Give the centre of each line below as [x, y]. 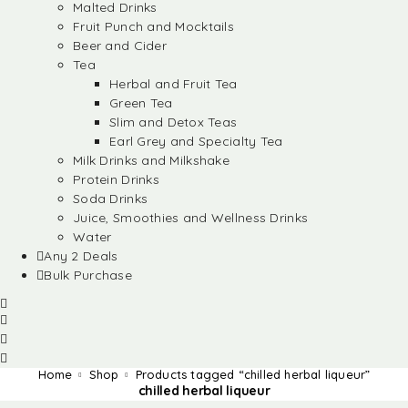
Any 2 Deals [81, 256]
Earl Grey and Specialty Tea [196, 141]
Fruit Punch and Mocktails [153, 26]
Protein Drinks [116, 179]
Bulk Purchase [88, 275]
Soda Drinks [111, 199]
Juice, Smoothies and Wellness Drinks [191, 218]
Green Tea [141, 103]
